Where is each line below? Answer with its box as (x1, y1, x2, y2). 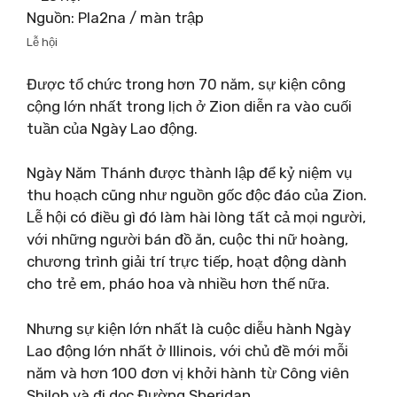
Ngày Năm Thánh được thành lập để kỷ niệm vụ (27, 164, 352, 182)
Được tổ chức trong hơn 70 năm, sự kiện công (27, 74, 346, 93)
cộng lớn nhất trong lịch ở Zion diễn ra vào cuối (27, 97, 352, 115)
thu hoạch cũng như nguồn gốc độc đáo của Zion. (27, 186, 367, 204)
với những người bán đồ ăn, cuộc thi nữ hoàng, (27, 230, 348, 248)
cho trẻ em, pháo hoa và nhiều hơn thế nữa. (27, 275, 330, 292)
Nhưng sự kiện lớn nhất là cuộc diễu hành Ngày (27, 319, 351, 338)
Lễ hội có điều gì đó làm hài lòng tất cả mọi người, (27, 208, 366, 226)
